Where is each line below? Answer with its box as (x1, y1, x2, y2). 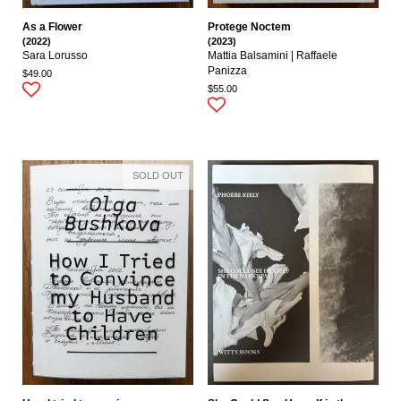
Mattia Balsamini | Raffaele (208, 50, 337, 62)
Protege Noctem (208, 21, 291, 34)
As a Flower (22, 21, 82, 34)
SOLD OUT (132, 169, 183, 181)
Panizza (208, 65, 247, 77)
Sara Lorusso (22, 50, 88, 62)
